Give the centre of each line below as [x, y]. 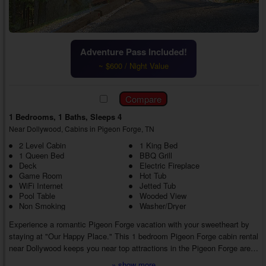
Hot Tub [153, 176]
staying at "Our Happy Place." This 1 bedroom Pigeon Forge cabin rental [133, 236]
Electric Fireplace [169, 166]
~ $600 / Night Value [134, 66]
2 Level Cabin [42, 145]
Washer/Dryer [162, 206]
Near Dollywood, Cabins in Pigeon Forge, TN [81, 129]
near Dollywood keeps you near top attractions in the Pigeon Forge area [132, 248]
